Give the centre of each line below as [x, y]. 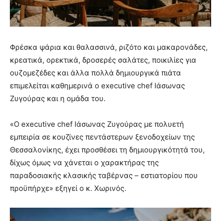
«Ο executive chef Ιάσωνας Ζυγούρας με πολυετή [97, 124]
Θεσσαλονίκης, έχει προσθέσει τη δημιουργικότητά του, [107, 149]
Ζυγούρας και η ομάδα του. [58, 98]
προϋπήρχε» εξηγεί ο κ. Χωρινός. [68, 188]
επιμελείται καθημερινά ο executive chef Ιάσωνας [97, 85]
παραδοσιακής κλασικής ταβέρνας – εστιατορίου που [104, 175]
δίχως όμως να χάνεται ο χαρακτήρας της [84, 162]
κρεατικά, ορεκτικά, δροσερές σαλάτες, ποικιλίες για [103, 60]
